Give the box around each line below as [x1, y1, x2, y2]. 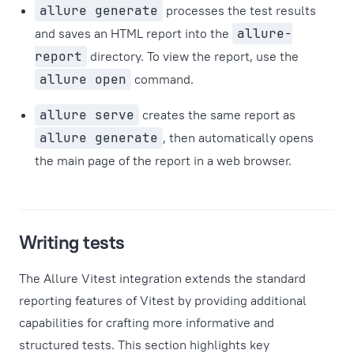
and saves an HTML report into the [35, 25, 232, 41]
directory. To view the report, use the [87, 48, 299, 64]
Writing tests [19, 230, 125, 254]
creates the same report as [139, 107, 296, 122]
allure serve [40, 107, 134, 123]
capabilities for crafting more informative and [19, 314, 274, 330]
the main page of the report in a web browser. [35, 153, 292, 168]
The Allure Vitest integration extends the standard [19, 270, 306, 286]
